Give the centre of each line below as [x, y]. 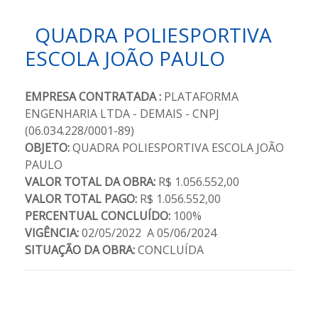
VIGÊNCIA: [52, 233]
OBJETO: [47, 148]
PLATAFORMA [201, 97]
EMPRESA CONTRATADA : [94, 97]
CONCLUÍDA [169, 250]
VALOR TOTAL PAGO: [82, 199]
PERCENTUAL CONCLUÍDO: [98, 216]
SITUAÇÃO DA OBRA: [80, 250]
